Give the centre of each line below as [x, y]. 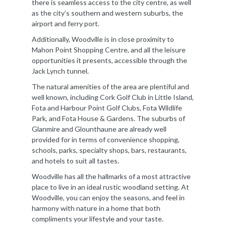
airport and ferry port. [66, 23]
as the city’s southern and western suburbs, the [107, 13]
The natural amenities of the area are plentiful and [110, 86]
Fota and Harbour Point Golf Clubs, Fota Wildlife [107, 107]
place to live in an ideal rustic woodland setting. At [110, 187]
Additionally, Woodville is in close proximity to [103, 39]
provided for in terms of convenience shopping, [106, 139]
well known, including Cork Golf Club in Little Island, [113, 97]
